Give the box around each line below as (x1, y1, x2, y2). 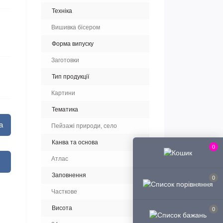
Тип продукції (52, 73, 89, 80)
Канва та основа (52, 139, 98, 146)
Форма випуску (52, 40, 94, 47)
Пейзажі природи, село (51, 122, 117, 129)
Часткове (51, 188, 77, 195)
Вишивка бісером (51, 24, 100, 31)
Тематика (52, 106, 78, 113)
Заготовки (51, 57, 79, 64)
